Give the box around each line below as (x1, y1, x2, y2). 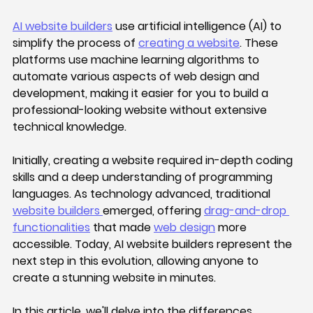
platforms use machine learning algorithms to (13, 52, 262, 68)
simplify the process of (13, 35, 138, 52)
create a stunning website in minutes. (13, 270, 219, 286)
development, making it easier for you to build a (13, 85, 271, 102)
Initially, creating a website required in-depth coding (13, 152, 296, 169)
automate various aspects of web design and (13, 68, 262, 85)
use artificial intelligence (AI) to (112, 18, 284, 35)
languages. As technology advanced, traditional (13, 186, 273, 203)
